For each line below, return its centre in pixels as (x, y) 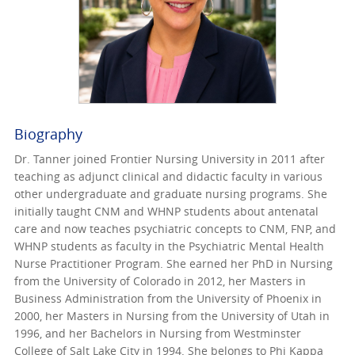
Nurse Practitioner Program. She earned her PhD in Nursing (174, 264)
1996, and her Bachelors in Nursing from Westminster (158, 334)
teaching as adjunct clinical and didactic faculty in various (168, 177)
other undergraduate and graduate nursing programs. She (171, 194)
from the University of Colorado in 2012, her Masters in (160, 281)
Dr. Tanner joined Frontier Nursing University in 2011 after (170, 159)
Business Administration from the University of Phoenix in (168, 299)
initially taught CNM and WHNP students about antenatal (166, 212)
